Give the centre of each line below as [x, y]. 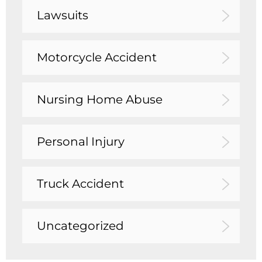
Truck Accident [80, 184]
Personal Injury [81, 142]
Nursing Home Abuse [100, 99]
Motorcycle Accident [97, 57]
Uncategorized [80, 226]
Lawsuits [63, 15]
